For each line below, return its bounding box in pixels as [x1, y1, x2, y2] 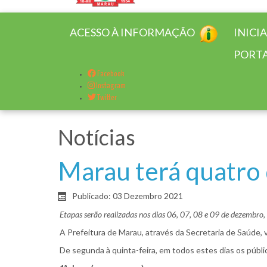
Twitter [96, 94, 117, 103]
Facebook [96, 70, 125, 79]
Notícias [58, 124, 135, 151]
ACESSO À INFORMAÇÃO [70, 26, 195, 39]
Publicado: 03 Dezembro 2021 [72, 191, 183, 201]
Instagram [95, 82, 126, 91]
